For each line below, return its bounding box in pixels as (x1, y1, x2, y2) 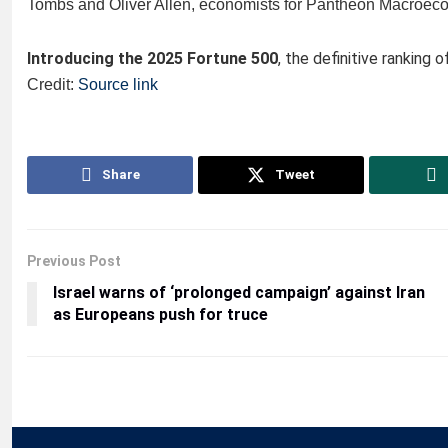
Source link (78, 76, 158, 93)
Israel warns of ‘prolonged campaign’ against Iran (53, 283, 425, 302)
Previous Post (27, 253, 121, 269)
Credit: (27, 76, 78, 93)
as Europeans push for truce (53, 305, 268, 324)
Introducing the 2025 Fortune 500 (27, 49, 278, 68)
